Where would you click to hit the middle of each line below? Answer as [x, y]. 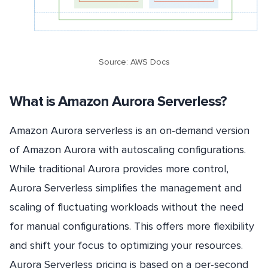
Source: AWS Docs [134, 62]
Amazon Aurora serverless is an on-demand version [130, 130]
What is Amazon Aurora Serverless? [118, 101]
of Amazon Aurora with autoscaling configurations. [128, 149]
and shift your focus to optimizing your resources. [126, 245]
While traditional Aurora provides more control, [119, 168]
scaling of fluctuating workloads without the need [127, 207]
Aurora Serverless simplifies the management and [126, 188]
